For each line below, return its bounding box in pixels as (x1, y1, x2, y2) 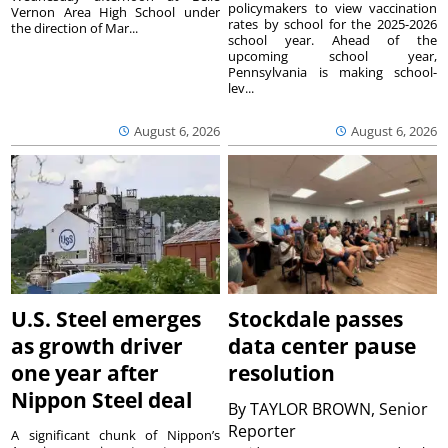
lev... (228, 79, 255, 98)
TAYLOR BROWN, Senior (250, 398, 429, 421)
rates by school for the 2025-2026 (228, 15, 437, 34)
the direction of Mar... (11, 19, 139, 38)
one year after (11, 359, 160, 388)
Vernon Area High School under (11, 3, 220, 22)
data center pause (228, 332, 417, 361)
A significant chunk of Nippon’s (11, 426, 220, 445)
